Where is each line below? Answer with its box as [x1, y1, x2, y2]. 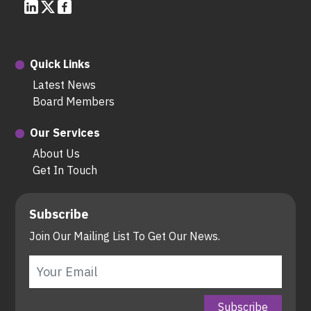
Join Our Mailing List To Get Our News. [29, 228, 220, 245]
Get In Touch [33, 162, 97, 179]
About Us [33, 145, 80, 162]
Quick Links [30, 56, 90, 73]
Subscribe [29, 204, 88, 224]
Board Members [33, 93, 115, 110]
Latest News [33, 76, 96, 94]
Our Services [30, 124, 100, 142]
